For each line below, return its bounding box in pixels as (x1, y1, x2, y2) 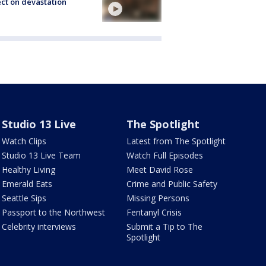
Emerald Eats (1, 178, 52, 190)
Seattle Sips (1, 192, 46, 204)
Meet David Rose (126, 164, 194, 176)
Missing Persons (126, 192, 190, 204)
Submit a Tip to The (126, 221, 203, 233)
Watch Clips (1, 135, 46, 147)
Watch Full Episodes (126, 150, 204, 161)
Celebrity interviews (1, 221, 76, 233)
